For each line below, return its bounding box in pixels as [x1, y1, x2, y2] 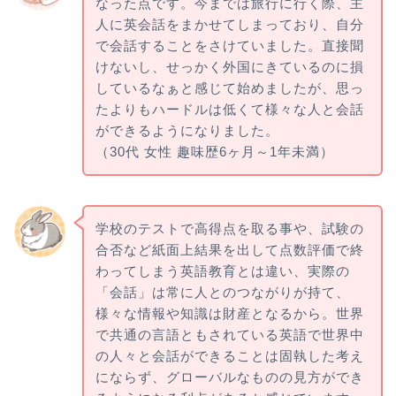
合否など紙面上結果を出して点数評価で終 [95, 241, 364, 257]
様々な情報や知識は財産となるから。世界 [95, 305, 364, 321]
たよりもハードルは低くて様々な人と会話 [95, 102, 364, 118]
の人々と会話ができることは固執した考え [95, 347, 364, 363]
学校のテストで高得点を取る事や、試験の [95, 220, 364, 236]
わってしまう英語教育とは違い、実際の [95, 263, 350, 278]
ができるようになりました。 [95, 123, 279, 139]
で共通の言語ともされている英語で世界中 [95, 326, 364, 342]
